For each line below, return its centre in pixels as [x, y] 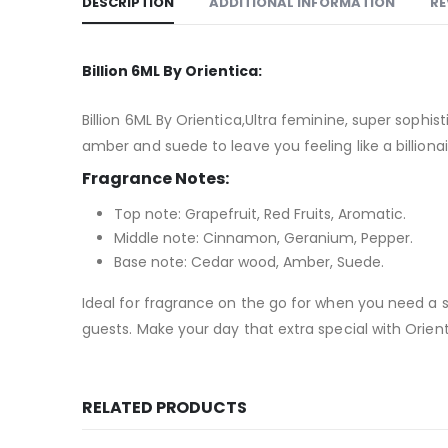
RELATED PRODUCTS [164, 407]
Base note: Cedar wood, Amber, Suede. [249, 261]
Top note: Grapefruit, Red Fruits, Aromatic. [260, 213]
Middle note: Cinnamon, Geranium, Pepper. [263, 237]
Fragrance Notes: [155, 178]
